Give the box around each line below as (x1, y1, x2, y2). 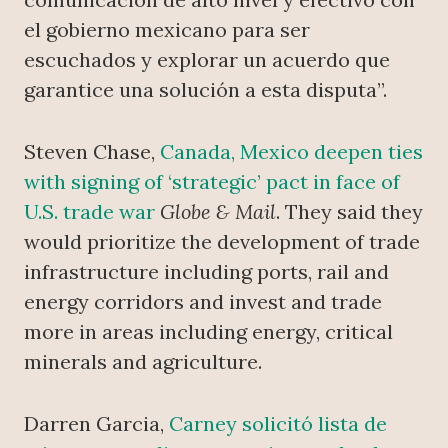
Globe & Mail (160, 199, 276, 225)
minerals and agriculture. (24, 349, 262, 375)
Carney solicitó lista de (169, 411, 387, 437)
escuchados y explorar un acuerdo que (24, 47, 390, 73)
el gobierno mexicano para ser (24, 17, 310, 43)
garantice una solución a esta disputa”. (24, 77, 387, 103)
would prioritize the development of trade (24, 229, 420, 255)
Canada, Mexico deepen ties (160, 139, 423, 165)
